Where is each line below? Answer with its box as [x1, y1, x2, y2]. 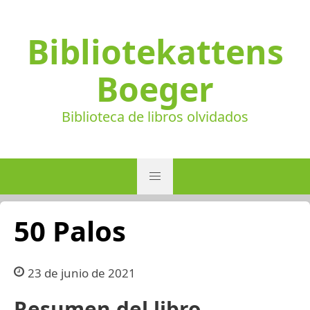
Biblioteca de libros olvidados [62, 107, 248, 126]
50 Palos [14, 212, 126, 250]
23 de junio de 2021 [27, 265, 136, 281]
